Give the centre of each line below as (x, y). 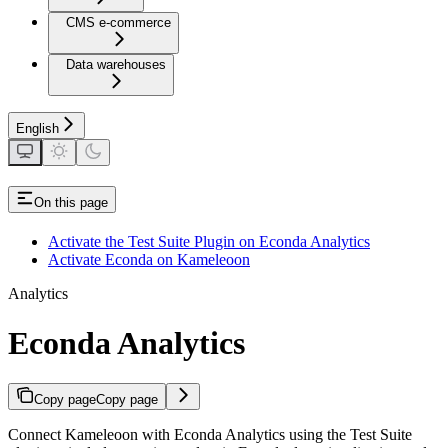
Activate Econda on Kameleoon (149, 260)
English (37, 129)
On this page (71, 203)
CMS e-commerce (118, 23)
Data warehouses (116, 65)
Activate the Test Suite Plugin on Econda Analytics (209, 242)
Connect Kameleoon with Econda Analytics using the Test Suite (210, 434)
